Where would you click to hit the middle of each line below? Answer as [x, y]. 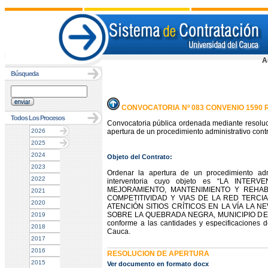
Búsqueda [25, 74]
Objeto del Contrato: [140, 156]
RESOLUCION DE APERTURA [158, 254]
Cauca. [119, 232]
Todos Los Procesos [38, 118]
